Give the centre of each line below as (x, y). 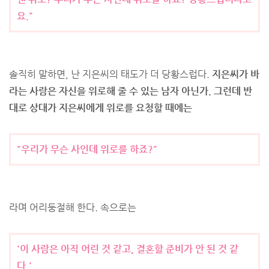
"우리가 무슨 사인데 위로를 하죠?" (87, 149)
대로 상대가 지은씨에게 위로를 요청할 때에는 (101, 108)
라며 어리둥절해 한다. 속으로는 (73, 207)
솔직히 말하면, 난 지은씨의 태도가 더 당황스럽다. (110, 74)
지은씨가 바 (236, 74)
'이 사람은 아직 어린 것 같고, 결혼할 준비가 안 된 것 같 (128, 249)
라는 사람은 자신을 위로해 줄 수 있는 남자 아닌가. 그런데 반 (131, 91)
